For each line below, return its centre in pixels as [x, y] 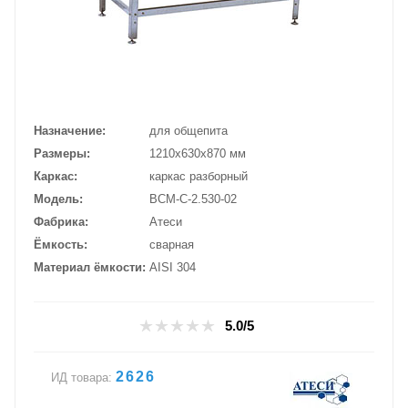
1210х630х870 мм [198, 154]
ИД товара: [82, 378]
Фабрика [59, 222]
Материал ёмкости [88, 268]
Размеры [60, 154]
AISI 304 [173, 268]
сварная [172, 245]
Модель [56, 199]
